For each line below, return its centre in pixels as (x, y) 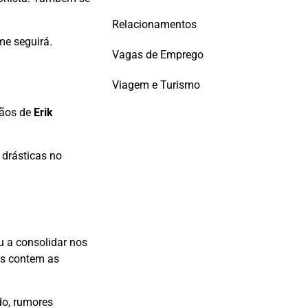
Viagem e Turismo (156, 85)
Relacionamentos (154, 24)
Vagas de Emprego (158, 54)
